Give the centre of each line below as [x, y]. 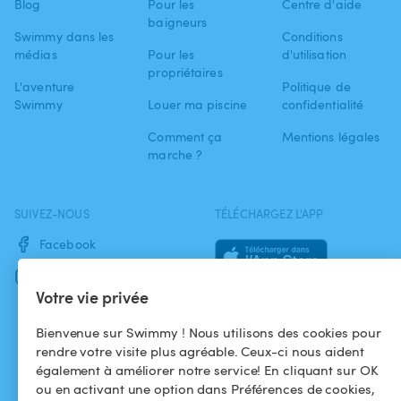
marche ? [175, 154]
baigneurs [178, 22]
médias [36, 54]
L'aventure [44, 86]
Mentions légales [331, 137]
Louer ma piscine [197, 104]
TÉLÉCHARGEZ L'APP [269, 214]
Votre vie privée [92, 297]
